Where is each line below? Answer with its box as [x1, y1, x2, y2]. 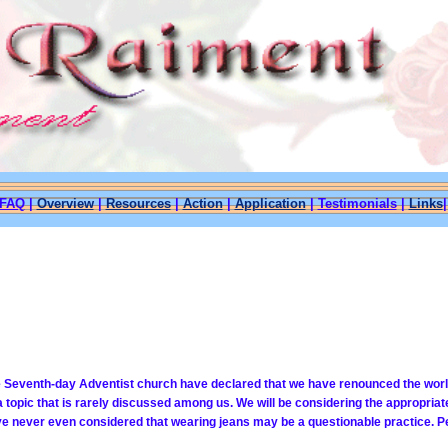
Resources [105, 196, 171, 212]
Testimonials [317, 196, 397, 212]
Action [182, 196, 223, 212]
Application [234, 196, 306, 212]
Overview [36, 196, 94, 212]
